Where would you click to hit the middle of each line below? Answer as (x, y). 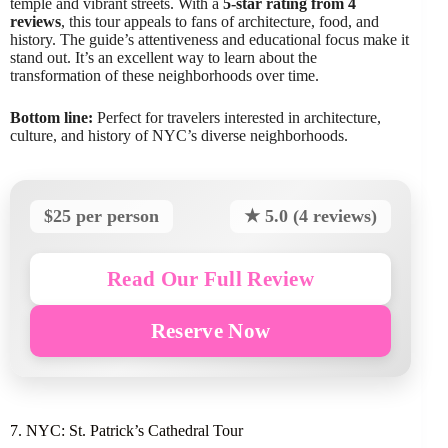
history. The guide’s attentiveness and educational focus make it (209, 39)
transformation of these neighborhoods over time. (164, 75)
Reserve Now (210, 330)
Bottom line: (51, 117)
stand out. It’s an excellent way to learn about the (163, 57)
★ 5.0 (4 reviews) (311, 215)
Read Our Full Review (211, 278)
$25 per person (101, 215)
